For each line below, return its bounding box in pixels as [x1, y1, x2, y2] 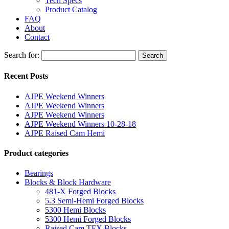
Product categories [4, 148, 68, 157]
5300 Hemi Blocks [45, 205, 106, 215]
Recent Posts [4, 72, 48, 81]
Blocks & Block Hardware [25, 178, 111, 187]
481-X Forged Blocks [45, 187, 116, 196]
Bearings [25, 169, 53, 178]
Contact [25, 33, 50, 41]
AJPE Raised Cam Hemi [25, 128, 105, 138]
